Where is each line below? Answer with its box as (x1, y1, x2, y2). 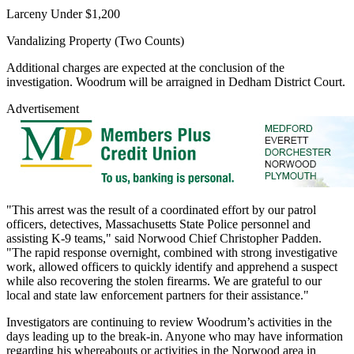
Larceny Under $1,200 (6, 6, 120, 21)
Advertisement (6, 101, 79, 115)
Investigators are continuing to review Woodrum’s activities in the (6, 314, 332, 329)
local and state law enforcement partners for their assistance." (6, 288, 309, 302)
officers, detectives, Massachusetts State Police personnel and (6, 217, 311, 231)
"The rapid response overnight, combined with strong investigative (6, 245, 337, 259)
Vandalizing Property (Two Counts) (6, 33, 184, 47)
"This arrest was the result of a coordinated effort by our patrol (6, 202, 316, 217)
